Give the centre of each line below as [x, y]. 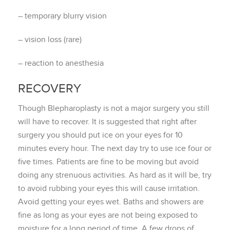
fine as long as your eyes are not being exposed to [108, 215]
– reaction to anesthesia [62, 63]
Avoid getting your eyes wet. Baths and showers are [111, 202]
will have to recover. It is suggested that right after [107, 122]
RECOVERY [50, 89]
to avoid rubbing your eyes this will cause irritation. [109, 188]
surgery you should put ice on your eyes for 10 [100, 135]
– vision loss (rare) [50, 40]
